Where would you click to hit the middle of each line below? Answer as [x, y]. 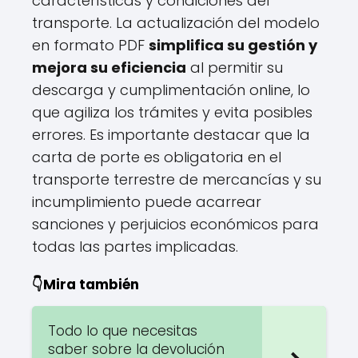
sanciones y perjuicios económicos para [175, 224]
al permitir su [235, 68]
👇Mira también [86, 284]
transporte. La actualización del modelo [176, 23]
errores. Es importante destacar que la [171, 135]
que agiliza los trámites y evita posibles [172, 112]
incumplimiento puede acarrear [147, 202]
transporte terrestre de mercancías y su [177, 179]
